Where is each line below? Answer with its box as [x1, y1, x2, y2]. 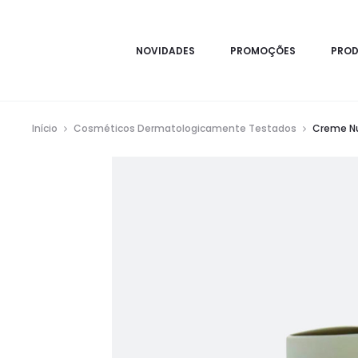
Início [32, 121, 58, 135]
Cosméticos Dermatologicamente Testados [74, 121, 296, 135]
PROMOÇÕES [230, 43, 296, 58]
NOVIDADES [136, 43, 196, 58]
